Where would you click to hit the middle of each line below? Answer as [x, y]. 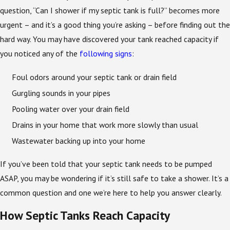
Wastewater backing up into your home [79, 140]
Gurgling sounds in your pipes [61, 93]
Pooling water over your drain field [72, 109]
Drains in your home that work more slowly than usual [105, 124]
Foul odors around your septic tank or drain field [94, 77]
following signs [106, 54]
